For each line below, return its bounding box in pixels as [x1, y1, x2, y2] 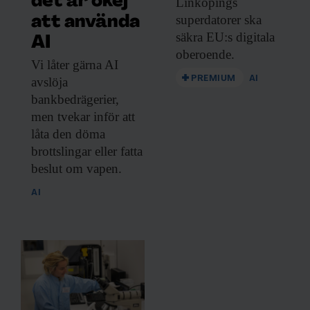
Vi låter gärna [31, 57, 102, 73]
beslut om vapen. [31, 161, 122, 176]
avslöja [31, 75, 68, 90]
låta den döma [31, 127, 105, 142]
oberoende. [176, 47, 235, 62]
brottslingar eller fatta [31, 144, 143, 159]
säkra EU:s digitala [176, 30, 275, 45]
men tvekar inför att [31, 109, 135, 125]
